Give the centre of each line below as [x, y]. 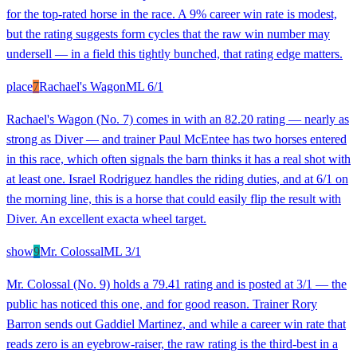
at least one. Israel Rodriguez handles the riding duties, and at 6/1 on [177, 178]
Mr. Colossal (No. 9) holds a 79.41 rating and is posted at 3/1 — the [177, 284]
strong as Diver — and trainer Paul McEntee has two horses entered [177, 139]
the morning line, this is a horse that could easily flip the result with [174, 198]
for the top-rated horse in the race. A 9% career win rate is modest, [172, 14]
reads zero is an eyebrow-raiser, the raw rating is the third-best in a [172, 343]
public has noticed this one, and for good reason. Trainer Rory [162, 304]
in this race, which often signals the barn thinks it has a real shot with [178, 159]
